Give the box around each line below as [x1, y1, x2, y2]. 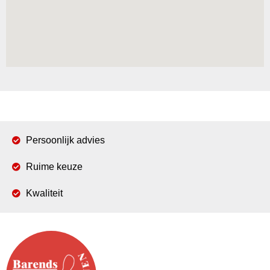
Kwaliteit [25, 187, 63, 198]
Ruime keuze [25, 161, 83, 172]
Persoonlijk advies [25, 134, 105, 145]
